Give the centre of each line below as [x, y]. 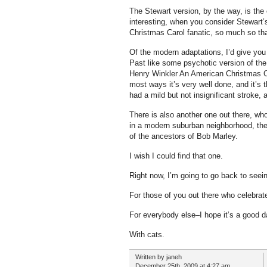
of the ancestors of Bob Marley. [184, 136]
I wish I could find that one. [176, 156]
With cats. [147, 235]
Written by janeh [158, 257]
